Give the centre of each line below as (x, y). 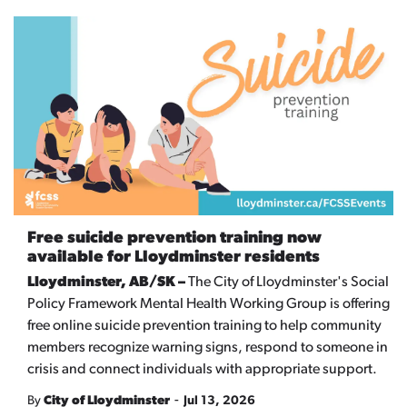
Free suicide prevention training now (174, 239)
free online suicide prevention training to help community (204, 327)
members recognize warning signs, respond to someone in (208, 348)
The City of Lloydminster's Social (288, 283)
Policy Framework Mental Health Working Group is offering (208, 305)
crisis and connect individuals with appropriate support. (202, 370)
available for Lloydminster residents (174, 258)
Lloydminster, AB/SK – (108, 283)
